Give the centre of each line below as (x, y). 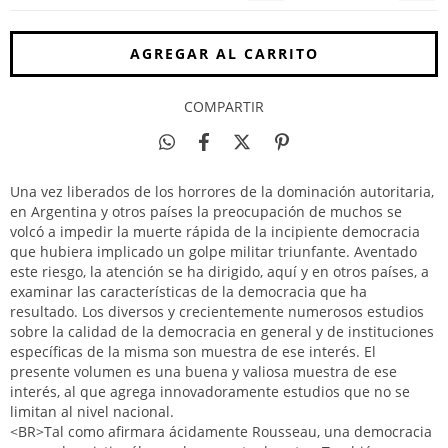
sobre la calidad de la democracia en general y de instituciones (222, 331)
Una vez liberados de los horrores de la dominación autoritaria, (222, 191)
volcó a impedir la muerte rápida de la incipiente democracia (215, 231)
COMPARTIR (224, 106)
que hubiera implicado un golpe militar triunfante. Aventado (213, 251)
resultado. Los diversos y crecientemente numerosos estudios (217, 311)
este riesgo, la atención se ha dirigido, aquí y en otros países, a (219, 271)
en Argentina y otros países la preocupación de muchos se (206, 211)
